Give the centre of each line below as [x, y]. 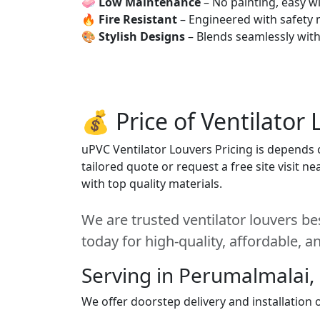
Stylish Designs [142, 36]
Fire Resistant [138, 19]
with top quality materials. [152, 184]
